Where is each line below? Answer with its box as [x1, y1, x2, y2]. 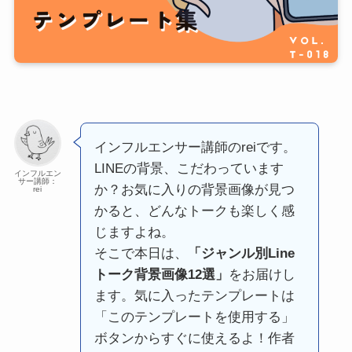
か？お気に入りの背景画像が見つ [93, 181, 295, 197]
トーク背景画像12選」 [93, 266, 229, 282]
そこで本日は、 [93, 245, 188, 261]
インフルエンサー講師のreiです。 [93, 139, 296, 155]
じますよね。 [93, 224, 174, 240]
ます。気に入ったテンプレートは [93, 288, 295, 303]
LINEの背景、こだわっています [93, 160, 284, 176]
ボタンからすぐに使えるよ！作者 [93, 330, 295, 346]
